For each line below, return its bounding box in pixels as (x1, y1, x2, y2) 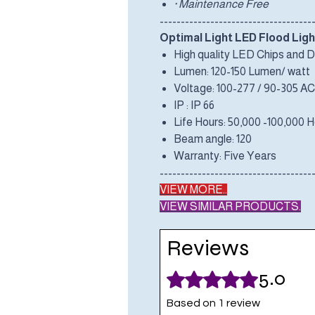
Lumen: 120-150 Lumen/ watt (174, 65, 310, 78)
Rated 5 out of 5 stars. (166, 268, 274, 281)
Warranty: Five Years (174, 150, 276, 162)
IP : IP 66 (174, 99, 214, 112)
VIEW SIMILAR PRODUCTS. (160, 200, 301, 213)
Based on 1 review (167, 297, 260, 309)
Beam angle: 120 (174, 133, 252, 146)
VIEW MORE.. (160, 184, 227, 196)
